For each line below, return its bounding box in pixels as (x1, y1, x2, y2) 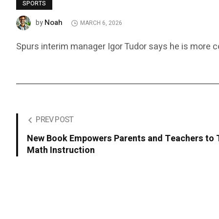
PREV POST (36, 114, 74, 126)
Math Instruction (27, 144, 95, 157)
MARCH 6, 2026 (80, 19, 123, 28)
